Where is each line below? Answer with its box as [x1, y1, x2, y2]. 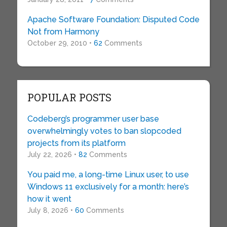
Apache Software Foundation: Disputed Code [27, 14, 200, 24]
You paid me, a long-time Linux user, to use [27, 169, 189, 179]
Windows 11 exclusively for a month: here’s [27, 181, 189, 192]
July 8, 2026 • [27, 206, 75, 214]
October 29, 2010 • [27, 39, 94, 47]
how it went [27, 194, 71, 204]
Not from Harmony [27, 26, 99, 36]
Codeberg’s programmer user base [27, 113, 159, 124]
